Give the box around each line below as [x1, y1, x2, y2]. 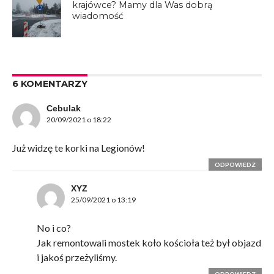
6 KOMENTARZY [12, 78, 87, 90]
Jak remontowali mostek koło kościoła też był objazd [36, 237, 261, 249]
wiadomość [72, 10, 124, 22]
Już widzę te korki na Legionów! [12, 142, 145, 154]
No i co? [36, 222, 71, 234]
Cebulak [46, 103, 81, 114]
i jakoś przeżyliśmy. [36, 251, 117, 264]
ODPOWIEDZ [215, 161, 256, 169]
